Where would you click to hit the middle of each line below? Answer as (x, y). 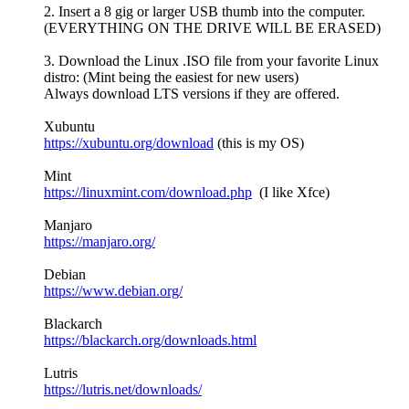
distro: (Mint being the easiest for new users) (171, 78)
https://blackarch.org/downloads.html (150, 341)
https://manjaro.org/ (100, 242)
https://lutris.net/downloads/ (123, 390)
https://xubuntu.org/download (129, 143)
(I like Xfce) (291, 193)
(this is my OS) (259, 143)
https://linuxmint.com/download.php (148, 193)
